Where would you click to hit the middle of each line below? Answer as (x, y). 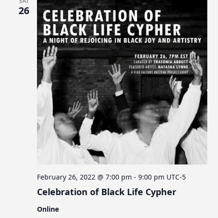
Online (48, 209)
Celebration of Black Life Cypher (107, 192)
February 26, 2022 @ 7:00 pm (85, 177)
